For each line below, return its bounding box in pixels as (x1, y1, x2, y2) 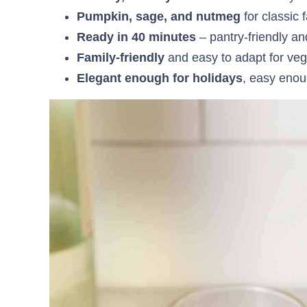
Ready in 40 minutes (77, 30, 196, 45)
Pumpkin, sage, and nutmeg (77, 10, 241, 24)
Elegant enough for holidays (77, 71, 243, 86)
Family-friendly (77, 51, 164, 65)
